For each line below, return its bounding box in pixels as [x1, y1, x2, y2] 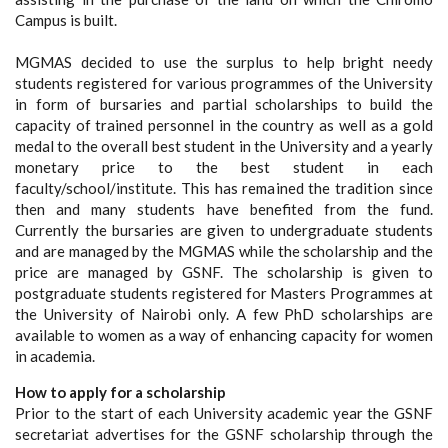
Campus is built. [15, 11, 117, 29]
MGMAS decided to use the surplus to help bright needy [15, 53, 433, 71]
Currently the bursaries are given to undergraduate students [15, 221, 433, 239]
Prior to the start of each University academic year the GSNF [15, 404, 433, 422]
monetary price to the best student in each [15, 158, 433, 176]
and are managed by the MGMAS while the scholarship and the [15, 242, 433, 260]
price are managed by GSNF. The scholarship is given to [15, 263, 433, 281]
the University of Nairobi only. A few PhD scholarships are [15, 305, 433, 323]
